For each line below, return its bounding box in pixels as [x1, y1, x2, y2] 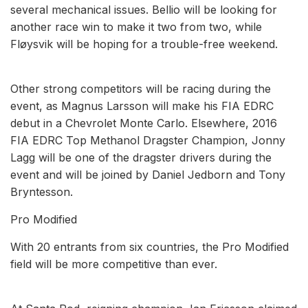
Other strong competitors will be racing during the [10, 81, 271, 96]
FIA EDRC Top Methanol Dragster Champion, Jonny [10, 133, 285, 147]
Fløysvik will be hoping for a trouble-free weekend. [10, 36, 278, 51]
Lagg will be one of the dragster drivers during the [10, 150, 272, 164]
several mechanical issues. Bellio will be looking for [10, 2, 277, 16]
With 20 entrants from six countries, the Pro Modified [10, 239, 289, 254]
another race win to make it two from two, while [10, 19, 262, 34]
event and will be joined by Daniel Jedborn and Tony [10, 167, 285, 181]
